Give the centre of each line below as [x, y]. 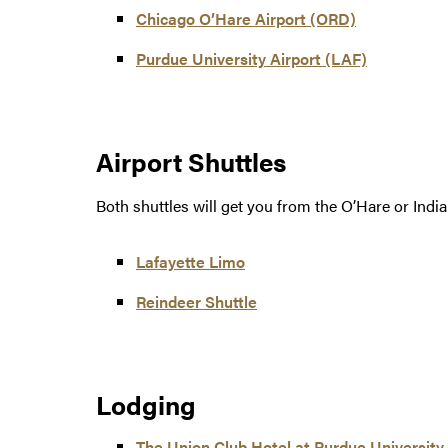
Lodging [146, 405]
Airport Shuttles [191, 162]
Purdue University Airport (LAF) [251, 59]
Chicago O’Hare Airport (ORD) [246, 19]
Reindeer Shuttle [196, 302]
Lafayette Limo [190, 262]
